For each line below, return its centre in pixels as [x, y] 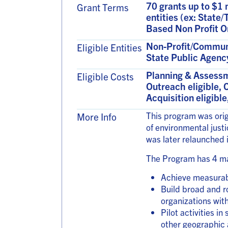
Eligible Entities [109, 48]
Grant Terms [103, 7]
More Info [96, 117]
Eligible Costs [105, 77]
